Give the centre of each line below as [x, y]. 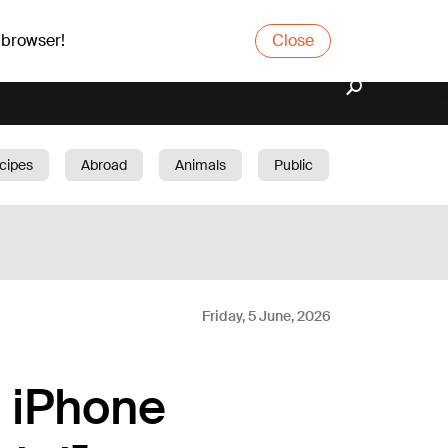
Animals [200, 165]
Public [293, 165]
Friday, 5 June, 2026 [266, 316]
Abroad [104, 165]
